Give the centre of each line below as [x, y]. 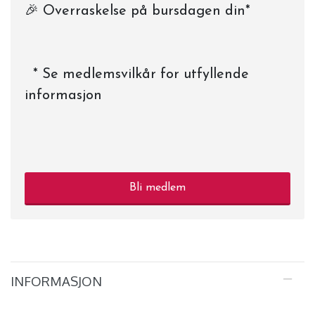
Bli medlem [157, 188]
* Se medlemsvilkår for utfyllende [137, 75]
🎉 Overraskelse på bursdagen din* [137, 12]
